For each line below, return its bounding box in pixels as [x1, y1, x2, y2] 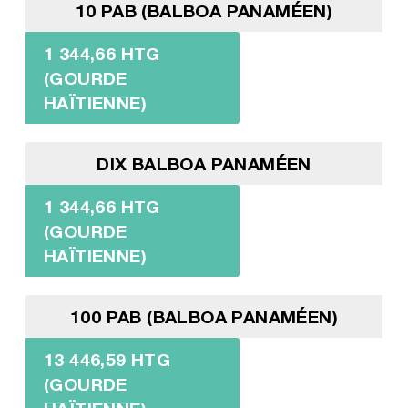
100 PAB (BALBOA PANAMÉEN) [69, 305, 338, 327]
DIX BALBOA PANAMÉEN [97, 152, 311, 174]
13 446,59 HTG [43, 348, 171, 370]
